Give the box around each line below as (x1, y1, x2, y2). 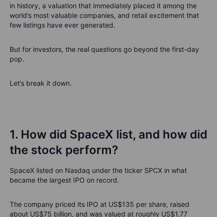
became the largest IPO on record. (10, 176, 119, 184)
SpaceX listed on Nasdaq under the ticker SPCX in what (10, 166, 187, 174)
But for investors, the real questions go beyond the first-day (10, 45, 199, 53)
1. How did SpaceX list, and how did (10, 127, 207, 141)
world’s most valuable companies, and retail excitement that (10, 11, 199, 19)
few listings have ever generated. (10, 21, 115, 29)
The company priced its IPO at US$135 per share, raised (10, 200, 189, 208)
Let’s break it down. (10, 79, 72, 87)
